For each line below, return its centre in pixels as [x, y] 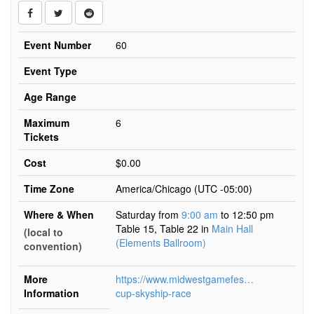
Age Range [50, 97]
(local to [43, 232]
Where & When [59, 214]
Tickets [41, 137]
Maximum [47, 123]
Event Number [57, 45]
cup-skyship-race [153, 293]
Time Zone [49, 189]
